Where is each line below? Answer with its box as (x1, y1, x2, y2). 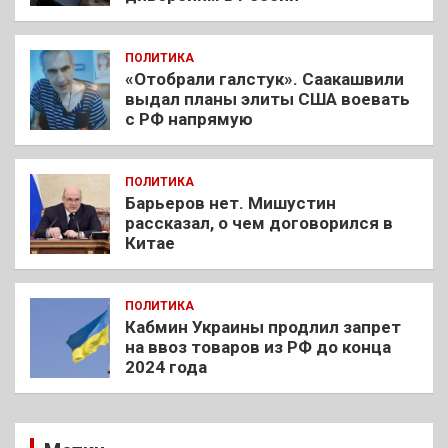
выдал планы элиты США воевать (125, 89, 410, 110)
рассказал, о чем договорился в (125, 213, 393, 234)
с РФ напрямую (125, 109, 253, 130)
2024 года (125, 357, 207, 378)
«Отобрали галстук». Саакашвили (125, 69, 404, 90)
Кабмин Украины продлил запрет (125, 317, 401, 338)
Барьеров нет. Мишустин (125, 193, 336, 214)
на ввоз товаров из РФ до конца (125, 337, 391, 358)
